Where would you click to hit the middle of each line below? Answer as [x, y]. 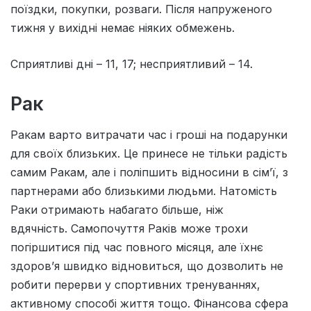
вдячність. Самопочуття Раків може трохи [129, 229]
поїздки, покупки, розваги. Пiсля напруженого [141, 9]
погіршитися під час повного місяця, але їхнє [137, 247]
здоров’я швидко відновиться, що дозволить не [147, 266]
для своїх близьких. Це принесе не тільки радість [149, 154]
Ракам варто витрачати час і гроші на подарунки [149, 135]
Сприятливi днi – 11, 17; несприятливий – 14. [132, 64]
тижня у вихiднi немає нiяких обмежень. [123, 27]
